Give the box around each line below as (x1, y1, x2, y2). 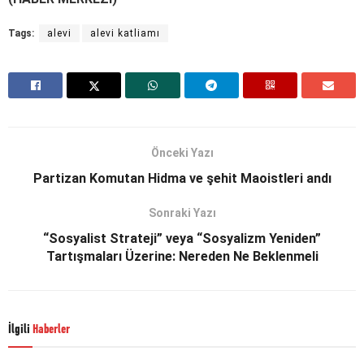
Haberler (30, 323, 70, 336)
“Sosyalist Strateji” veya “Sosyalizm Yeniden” (43, 230, 321, 246)
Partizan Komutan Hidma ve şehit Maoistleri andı (32, 170, 331, 186)
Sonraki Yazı (148, 206, 216, 219)
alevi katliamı (90, 27, 160, 39)
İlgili (8, 323, 30, 336)
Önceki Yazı (150, 145, 214, 159)
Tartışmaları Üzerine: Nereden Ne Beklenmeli (45, 248, 318, 264)
